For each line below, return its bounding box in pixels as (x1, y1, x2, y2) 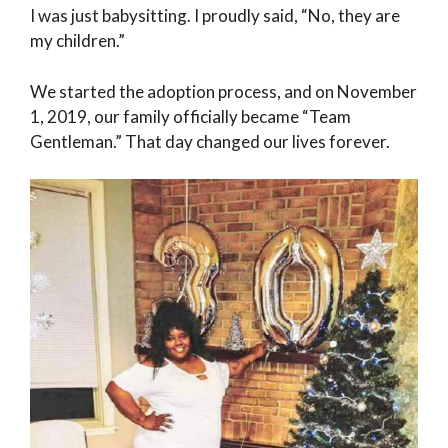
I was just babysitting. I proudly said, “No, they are (30, 5, 400, 27)
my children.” (30, 30, 125, 52)
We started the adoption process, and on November (30, 80, 417, 102)
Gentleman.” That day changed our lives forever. (30, 130, 390, 152)
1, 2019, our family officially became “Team (30, 105, 351, 127)
